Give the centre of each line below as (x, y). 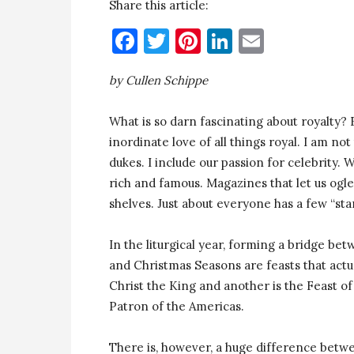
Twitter (215, 41)
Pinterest (255, 41)
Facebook (192, 41)
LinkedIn (284, 41)
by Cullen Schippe (158, 80)
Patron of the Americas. (177, 306)
